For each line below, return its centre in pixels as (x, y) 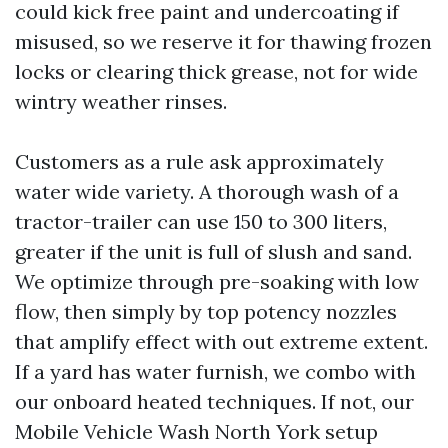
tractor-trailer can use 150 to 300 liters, (201, 221)
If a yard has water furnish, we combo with (215, 371)
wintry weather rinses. (121, 101)
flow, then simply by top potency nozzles (206, 311)
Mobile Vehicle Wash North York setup (196, 431)
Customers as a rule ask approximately (199, 161)
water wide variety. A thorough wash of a (207, 191)
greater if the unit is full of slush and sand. (213, 251)
